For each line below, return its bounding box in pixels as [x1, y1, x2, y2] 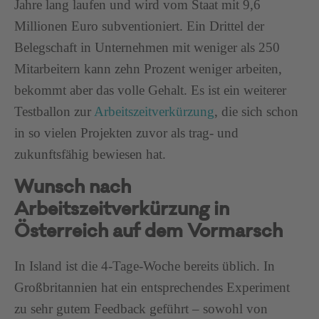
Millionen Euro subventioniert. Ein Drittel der [14, 18, 264, 33]
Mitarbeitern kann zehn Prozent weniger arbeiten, [14, 61, 282, 76]
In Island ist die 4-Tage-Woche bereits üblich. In [14, 258, 275, 273]
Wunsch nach [14, 179, 131, 198]
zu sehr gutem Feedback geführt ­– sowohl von [14, 300, 268, 316]
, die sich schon [214, 103, 298, 119]
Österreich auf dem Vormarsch [14, 224, 283, 242]
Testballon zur [14, 103, 94, 119]
